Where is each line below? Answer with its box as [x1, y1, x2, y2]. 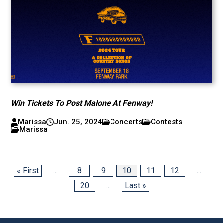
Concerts [110, 117, 143, 126]
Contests [151, 117, 183, 126]
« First [17, 166, 39, 175]
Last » [124, 181, 146, 190]
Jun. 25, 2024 [53, 117, 102, 126]
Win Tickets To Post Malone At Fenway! [11, 98, 153, 108]
